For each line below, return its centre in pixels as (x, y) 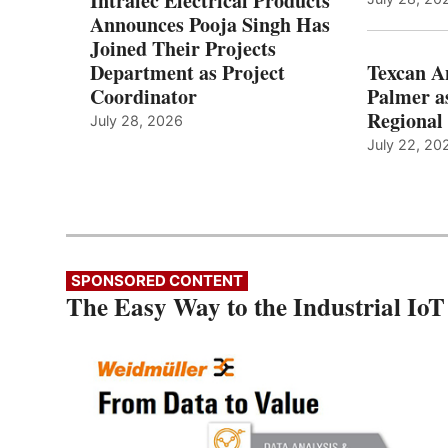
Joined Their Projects (183, 49)
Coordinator (143, 97)
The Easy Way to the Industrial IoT (255, 307)
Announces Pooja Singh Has (210, 25)
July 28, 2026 (136, 121)
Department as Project (187, 73)
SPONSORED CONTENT (157, 281)
